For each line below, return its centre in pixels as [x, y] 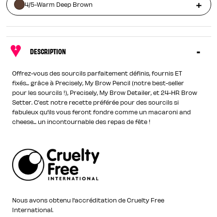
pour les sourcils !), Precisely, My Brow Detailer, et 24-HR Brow [105, 92]
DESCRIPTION [48, 51]
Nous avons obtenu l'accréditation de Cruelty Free [88, 200]
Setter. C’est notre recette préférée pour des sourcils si [96, 102]
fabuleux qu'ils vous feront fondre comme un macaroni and [102, 112]
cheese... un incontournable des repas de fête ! [82, 121]
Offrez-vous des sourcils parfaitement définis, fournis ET [97, 73]
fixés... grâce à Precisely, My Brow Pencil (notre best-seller [98, 83]
